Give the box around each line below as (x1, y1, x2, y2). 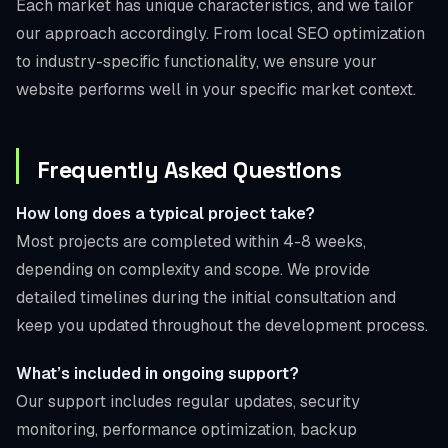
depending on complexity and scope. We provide (16, 258, 370, 280)
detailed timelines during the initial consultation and (16, 286, 396, 308)
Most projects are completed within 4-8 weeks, (16, 230, 366, 252)
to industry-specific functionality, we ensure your (16, 50, 377, 72)
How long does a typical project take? (16, 202, 315, 224)
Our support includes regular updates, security (16, 390, 360, 412)
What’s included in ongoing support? (16, 362, 299, 384)
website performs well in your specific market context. (16, 78, 416, 100)
